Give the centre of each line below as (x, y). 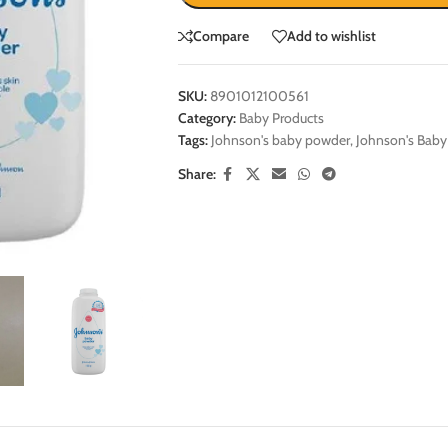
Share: (196, 174)
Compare (220, 36)
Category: (206, 117)
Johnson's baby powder (280, 139)
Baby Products (281, 117)
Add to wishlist (331, 36)
